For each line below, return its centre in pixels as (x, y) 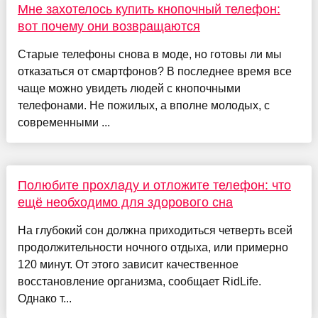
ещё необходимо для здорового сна (125, 203)
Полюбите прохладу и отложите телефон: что (154, 186)
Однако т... (44, 299)
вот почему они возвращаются (109, 27)
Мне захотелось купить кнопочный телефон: (149, 10)
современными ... (64, 123)
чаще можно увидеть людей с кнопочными (129, 89)
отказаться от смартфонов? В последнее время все (154, 72)
